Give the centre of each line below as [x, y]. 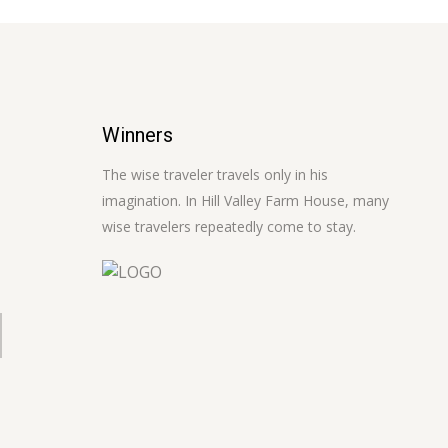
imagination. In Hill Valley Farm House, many [245, 200]
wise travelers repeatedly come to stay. [228, 226]
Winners [137, 135]
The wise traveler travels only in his [214, 174]
